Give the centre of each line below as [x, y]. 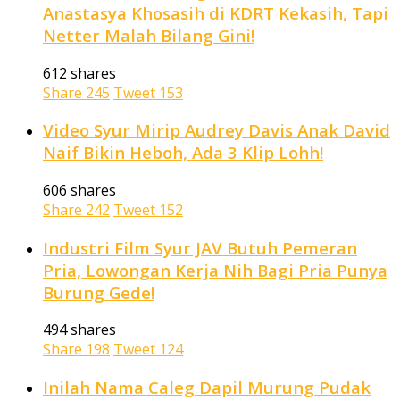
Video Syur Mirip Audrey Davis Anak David [217, 130]
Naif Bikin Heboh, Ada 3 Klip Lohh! [183, 153]
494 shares [79, 330]
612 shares [79, 73]
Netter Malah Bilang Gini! [149, 35]
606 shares [79, 190]
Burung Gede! [99, 292]
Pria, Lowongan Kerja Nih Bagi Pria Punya [215, 270]
